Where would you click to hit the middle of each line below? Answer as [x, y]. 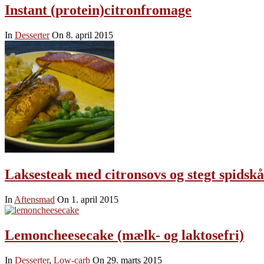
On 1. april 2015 [88, 199]
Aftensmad [34, 199]
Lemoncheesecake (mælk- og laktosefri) [124, 235]
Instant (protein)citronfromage [98, 10]
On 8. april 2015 [82, 35]
